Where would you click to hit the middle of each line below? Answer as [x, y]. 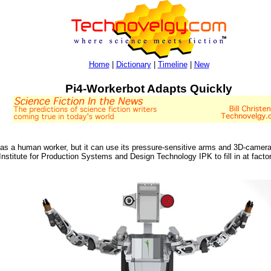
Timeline [172, 64]
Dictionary [133, 64]
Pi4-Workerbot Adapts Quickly [149, 88]
